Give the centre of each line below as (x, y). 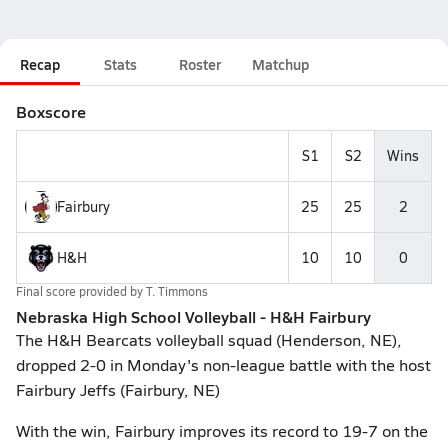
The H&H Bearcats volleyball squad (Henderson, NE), (209, 339)
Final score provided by (81, 291)
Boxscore (51, 111)
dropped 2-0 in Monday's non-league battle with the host (223, 364)
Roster (200, 64)
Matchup (280, 64)
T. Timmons (177, 291)
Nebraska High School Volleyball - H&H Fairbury (193, 316)
